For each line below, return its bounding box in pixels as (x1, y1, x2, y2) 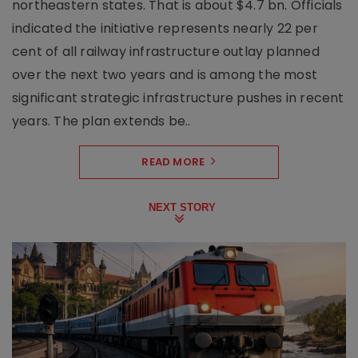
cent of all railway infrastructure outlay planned (12, 42, 320, 62)
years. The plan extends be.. (12, 112, 191, 131)
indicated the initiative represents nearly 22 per (12, 19, 318, 38)
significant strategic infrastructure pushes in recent (12, 89, 344, 108)
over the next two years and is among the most (12, 66, 318, 85)
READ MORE (141, 154, 205, 170)
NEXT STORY (149, 201, 216, 214)
